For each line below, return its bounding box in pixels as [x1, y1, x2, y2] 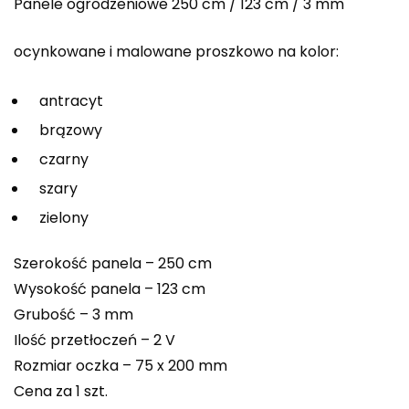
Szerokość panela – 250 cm [14, 253, 212, 275]
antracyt [28, 90, 103, 112]
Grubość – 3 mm [14, 304, 133, 326]
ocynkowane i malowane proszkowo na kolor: [14, 41, 339, 63]
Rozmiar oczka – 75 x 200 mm [14, 355, 227, 377]
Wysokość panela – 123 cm [14, 278, 205, 300]
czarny [28, 149, 89, 171]
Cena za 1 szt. [14, 381, 108, 403]
